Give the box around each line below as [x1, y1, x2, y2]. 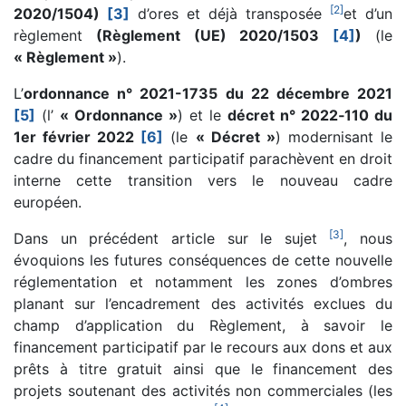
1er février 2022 [14, 127, 141, 146]
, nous [343, 228, 392, 247]
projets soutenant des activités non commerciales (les [14, 381, 392, 400]
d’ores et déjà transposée [130, 4, 330, 23]
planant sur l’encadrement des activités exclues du [14, 294, 392, 313]
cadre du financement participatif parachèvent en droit [14, 149, 392, 168]
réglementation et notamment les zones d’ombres [14, 272, 392, 291]
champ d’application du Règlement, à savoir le [14, 315, 392, 334]
